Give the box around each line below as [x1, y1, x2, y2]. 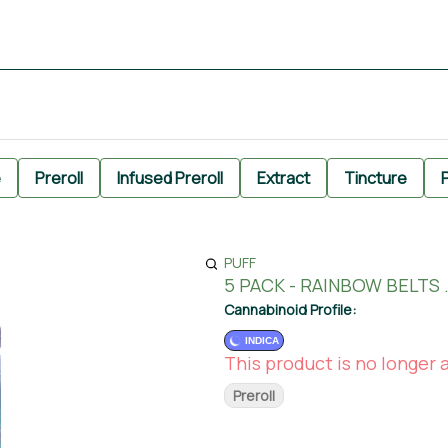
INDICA [245, 335, 279, 346]
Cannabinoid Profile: [224, 300, 356, 319]
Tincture [344, 167, 407, 189]
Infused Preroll [117, 167, 223, 189]
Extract [257, 167, 310, 189]
